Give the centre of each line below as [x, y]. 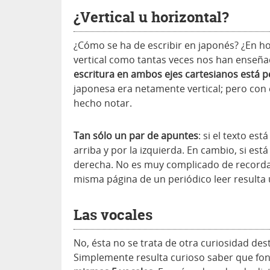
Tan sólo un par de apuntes [136, 136]
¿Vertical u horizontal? [151, 17]
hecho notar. [103, 103]
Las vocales [113, 215]
